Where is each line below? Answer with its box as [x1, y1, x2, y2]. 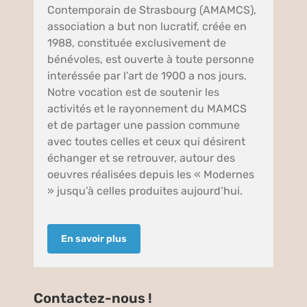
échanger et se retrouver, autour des [47, 151, 236, 164]
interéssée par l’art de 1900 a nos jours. [47, 69, 247, 82]
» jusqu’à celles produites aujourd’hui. [47, 184, 243, 197]
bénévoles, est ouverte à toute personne [47, 52, 255, 66]
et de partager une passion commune [47, 118, 241, 132]
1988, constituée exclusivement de [47, 36, 227, 49]
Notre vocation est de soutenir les [47, 85, 220, 99]
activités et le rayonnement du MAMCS [47, 101, 247, 115]
